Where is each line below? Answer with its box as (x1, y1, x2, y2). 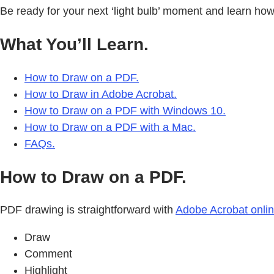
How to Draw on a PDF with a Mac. (24, 120, 196, 133)
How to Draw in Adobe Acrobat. (24, 87, 177, 100)
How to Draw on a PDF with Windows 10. (24, 104, 226, 117)
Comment (24, 248, 72, 261)
